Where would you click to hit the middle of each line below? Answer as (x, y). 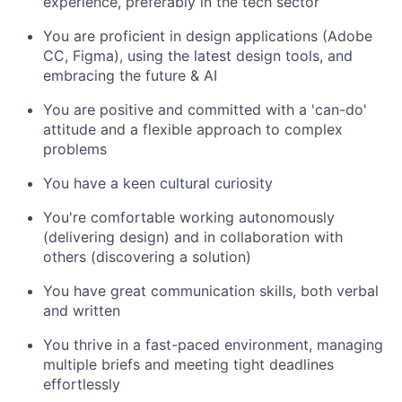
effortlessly (82, 385)
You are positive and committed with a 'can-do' (205, 110)
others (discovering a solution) (147, 257)
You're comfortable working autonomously (189, 218)
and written (82, 311)
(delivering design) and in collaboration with (193, 237)
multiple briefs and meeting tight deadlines (188, 365)
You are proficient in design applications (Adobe (208, 36)
